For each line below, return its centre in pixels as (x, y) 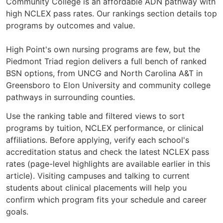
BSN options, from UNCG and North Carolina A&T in (104, 73)
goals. (17, 212)
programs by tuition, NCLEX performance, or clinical (105, 128)
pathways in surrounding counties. (70, 97)
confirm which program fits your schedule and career (106, 200)
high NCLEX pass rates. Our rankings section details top (111, 14)
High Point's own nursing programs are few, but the (103, 50)
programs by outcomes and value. (70, 26)
